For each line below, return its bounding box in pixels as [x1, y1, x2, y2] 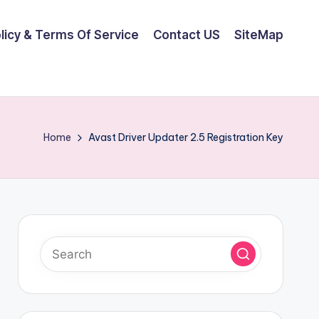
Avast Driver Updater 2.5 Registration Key [88, 130, 283, 144]
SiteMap [234, 27, 283, 42]
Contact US [153, 27, 220, 42]
